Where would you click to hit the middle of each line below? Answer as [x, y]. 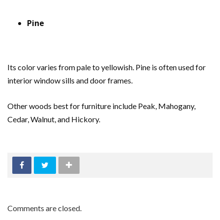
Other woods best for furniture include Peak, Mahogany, [101, 106]
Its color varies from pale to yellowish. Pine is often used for [107, 67]
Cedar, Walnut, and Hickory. [54, 119]
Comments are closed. [44, 208]
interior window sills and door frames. [71, 81]
